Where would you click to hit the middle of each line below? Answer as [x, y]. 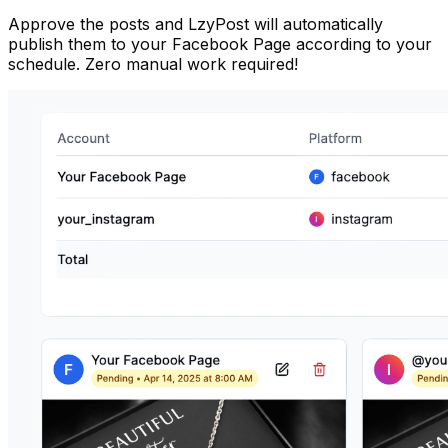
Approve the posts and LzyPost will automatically [195, 23]
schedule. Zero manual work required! [153, 63]
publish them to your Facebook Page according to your [220, 43]
